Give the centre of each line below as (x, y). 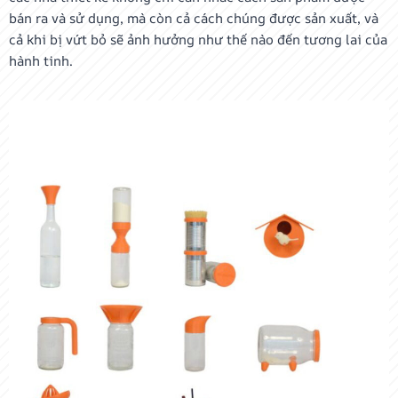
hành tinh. (41, 61)
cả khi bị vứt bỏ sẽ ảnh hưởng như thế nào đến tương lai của (198, 40)
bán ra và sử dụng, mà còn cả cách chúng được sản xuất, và (194, 18)
